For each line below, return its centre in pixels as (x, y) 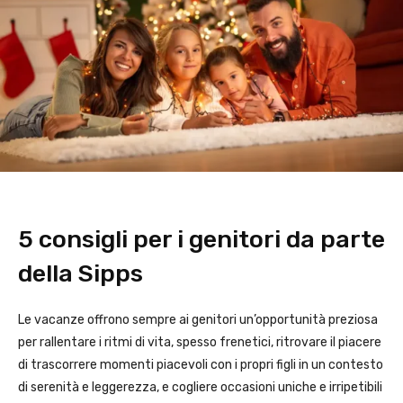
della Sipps (81, 274)
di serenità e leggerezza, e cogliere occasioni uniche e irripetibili (200, 388)
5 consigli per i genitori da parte (201, 240)
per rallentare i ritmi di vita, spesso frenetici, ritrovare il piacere (200, 343)
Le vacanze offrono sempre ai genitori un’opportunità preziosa (198, 320)
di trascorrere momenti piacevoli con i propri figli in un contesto (201, 365)
